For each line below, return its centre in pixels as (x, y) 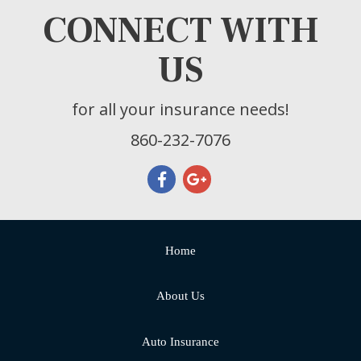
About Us (180, 296)
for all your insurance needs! (180, 110)
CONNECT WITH (180, 31)
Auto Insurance (180, 342)
